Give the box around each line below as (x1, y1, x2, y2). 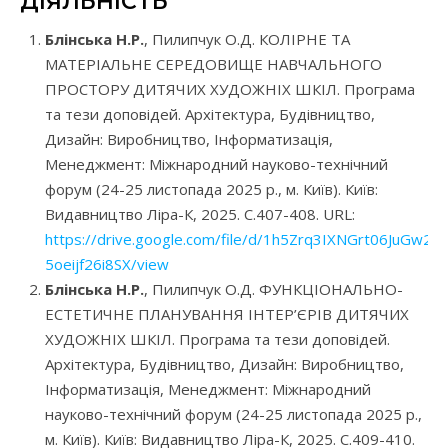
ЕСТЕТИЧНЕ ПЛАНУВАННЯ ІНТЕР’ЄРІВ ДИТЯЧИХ (45, 304, 409, 325)
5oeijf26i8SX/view (45, 254, 169, 275)
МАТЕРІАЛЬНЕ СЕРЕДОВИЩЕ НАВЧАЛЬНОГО (45, 54, 382, 75)
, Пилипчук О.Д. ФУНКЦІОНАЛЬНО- (144, 279, 403, 300)
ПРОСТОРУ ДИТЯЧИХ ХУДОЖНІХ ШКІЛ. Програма (45, 79, 415, 100)
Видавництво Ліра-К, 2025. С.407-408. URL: (45, 204, 355, 225)
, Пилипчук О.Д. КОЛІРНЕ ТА (144, 29, 350, 50)
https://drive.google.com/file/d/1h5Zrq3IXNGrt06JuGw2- (45, 229, 438, 250)
